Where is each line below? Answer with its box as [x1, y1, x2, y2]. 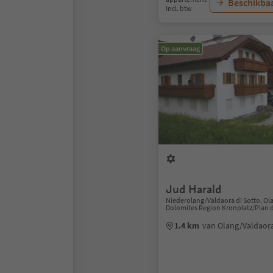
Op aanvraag [161, 44, 200, 53]
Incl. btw [166, 4, 192, 13]
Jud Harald [166, 182, 221, 196]
